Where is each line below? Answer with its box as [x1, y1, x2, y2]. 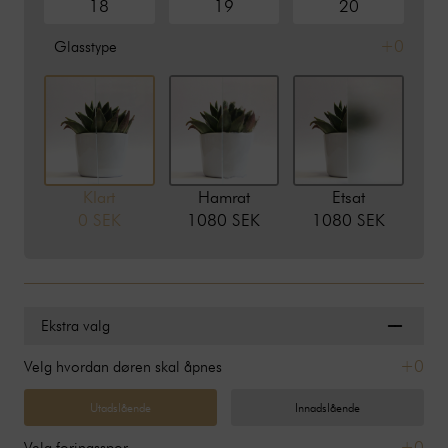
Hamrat [197, 186, 250, 207]
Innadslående [294, 399, 360, 415]
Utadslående [90, 399, 152, 415]
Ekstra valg [41, 316, 111, 336]
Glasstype [53, 36, 117, 56]
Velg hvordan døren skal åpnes [23, 357, 222, 377]
